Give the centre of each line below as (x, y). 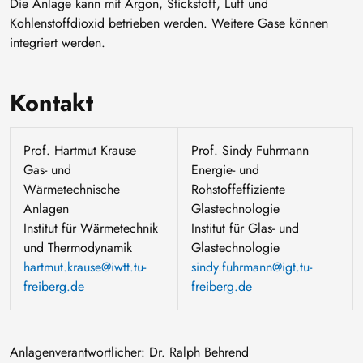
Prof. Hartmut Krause (80, 150)
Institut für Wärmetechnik (91, 228)
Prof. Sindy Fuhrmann (250, 150)
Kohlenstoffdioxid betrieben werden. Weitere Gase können (169, 23)
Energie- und (225, 169)
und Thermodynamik (78, 247)
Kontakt (51, 102)
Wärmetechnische (72, 189)
